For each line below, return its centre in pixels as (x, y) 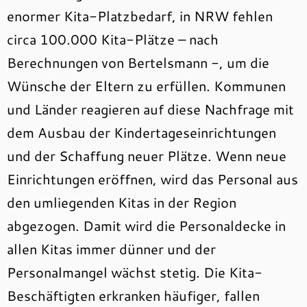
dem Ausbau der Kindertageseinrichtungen (142, 132)
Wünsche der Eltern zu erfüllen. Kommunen (146, 86)
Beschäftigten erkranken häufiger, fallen (133, 295)
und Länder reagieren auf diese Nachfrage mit (150, 109)
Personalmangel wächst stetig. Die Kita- (135, 272)
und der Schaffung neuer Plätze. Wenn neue (147, 156)
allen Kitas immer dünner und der (111, 249)
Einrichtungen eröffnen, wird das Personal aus (152, 179)
